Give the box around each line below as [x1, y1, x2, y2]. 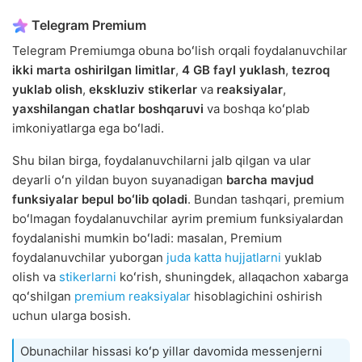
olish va [12, 269, 59, 285]
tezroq [292, 62, 330, 78]
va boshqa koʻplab [204, 101, 309, 117]
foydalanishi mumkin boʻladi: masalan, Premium [12, 230, 282, 246]
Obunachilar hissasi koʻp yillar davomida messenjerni [20, 343, 322, 360]
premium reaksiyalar [74, 288, 191, 305]
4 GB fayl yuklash [182, 62, 285, 78]
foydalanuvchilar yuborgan [12, 250, 166, 266]
